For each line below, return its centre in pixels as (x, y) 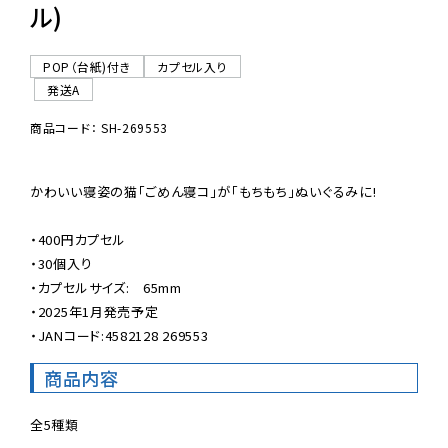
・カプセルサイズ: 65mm (106, 288)
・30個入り (61, 264)
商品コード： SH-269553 (99, 128)
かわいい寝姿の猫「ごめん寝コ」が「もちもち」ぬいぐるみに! (203, 192)
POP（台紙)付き (87, 67)
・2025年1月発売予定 (94, 312)
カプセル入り (192, 67)
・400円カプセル (78, 240)
